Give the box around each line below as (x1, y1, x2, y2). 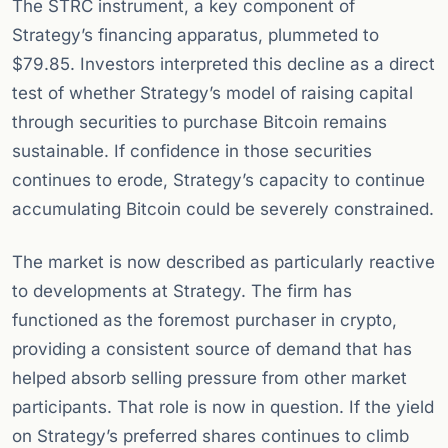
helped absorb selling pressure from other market (12, 368, 407, 389)
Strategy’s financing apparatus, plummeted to (12, 25, 379, 46)
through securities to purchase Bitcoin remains (12, 112, 387, 133)
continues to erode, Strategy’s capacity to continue (12, 170, 425, 191)
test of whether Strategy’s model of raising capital (12, 83, 413, 104)
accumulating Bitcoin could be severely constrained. (12, 199, 434, 220)
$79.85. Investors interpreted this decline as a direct (12, 54, 435, 75)
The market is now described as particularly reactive (12, 252, 435, 273)
